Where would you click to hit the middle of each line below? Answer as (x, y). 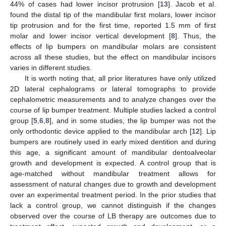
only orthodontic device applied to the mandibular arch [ (101, 131)
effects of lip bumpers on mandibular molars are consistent (113, 46)
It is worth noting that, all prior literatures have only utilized (120, 78)
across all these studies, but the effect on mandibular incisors (113, 57)
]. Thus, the (195, 36)
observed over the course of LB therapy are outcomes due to (113, 216)
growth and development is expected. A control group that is (113, 163)
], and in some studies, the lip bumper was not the (133, 120)
